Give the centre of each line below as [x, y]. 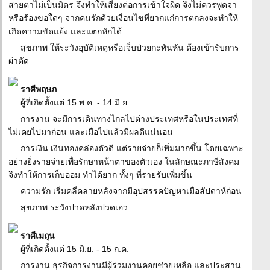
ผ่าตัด [19, 61]
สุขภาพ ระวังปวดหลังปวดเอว [74, 207]
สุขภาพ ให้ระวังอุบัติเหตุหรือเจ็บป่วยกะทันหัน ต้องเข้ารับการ [130, 48]
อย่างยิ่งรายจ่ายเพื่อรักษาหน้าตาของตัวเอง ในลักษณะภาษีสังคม [124, 162]
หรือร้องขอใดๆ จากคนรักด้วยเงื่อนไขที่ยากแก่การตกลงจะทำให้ [123, 18]
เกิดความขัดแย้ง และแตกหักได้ [65, 31]
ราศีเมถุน [38, 236]
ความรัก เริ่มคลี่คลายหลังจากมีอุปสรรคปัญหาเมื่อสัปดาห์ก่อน [131, 191]
